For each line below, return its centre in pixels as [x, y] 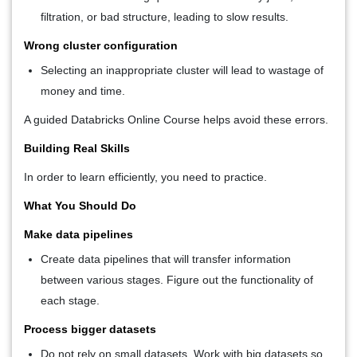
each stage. [70, 300]
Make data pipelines [78, 234]
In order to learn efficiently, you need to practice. [145, 177]
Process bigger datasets [90, 329]
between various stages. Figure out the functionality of [177, 279]
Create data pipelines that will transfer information [166, 259]
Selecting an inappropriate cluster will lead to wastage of [182, 70]
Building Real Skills [77, 148]
